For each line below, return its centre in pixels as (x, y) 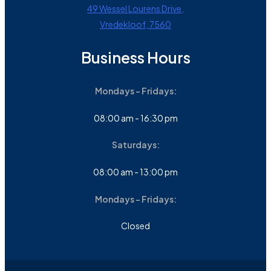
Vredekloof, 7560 (135, 24)
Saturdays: (135, 145)
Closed (135, 226)
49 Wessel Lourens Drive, (135, 9)
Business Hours (135, 58)
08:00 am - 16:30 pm (135, 118)
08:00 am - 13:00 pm (135, 172)
